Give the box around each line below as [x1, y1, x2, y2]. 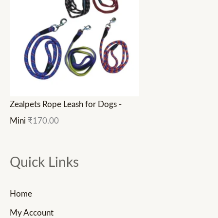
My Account [10, 208, 54, 217]
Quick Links [10, 156, 79, 169]
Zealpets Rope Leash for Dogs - [10, 100, 122, 109]
